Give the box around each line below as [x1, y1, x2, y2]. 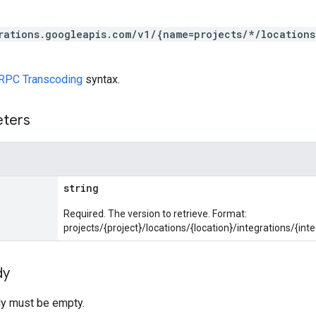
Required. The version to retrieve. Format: [63, 208, 247, 219]
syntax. [83, 73, 120, 86]
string [63, 181, 99, 195]
